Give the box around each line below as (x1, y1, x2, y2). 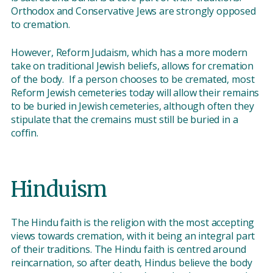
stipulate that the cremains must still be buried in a (11, 113, 238, 127)
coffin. (11, 126, 41, 140)
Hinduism (11, 177, 107, 203)
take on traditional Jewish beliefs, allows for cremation (11, 59, 254, 73)
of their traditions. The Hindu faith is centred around (11, 243, 246, 257)
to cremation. (11, 18, 70, 32)
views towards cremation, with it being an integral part (11, 229, 255, 243)
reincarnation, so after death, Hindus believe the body (11, 256, 252, 270)
